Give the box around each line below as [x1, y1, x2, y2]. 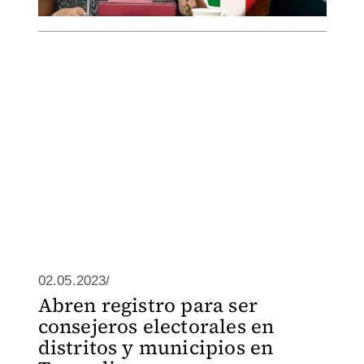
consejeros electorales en [37, 313, 275, 340]
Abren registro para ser [37, 292, 258, 318]
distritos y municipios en [37, 334, 274, 361]
